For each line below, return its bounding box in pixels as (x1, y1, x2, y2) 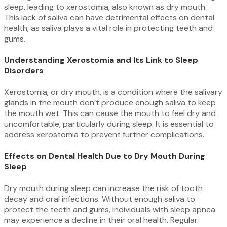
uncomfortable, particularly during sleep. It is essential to (4, 119, 214, 130)
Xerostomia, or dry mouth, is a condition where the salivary (4, 87, 222, 98)
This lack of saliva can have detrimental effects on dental (4, 12, 214, 23)
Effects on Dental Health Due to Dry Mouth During (4, 150, 205, 162)
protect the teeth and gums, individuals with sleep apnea (4, 204, 215, 215)
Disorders (4, 65, 44, 76)
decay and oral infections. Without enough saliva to (4, 193, 195, 204)
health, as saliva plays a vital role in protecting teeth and (4, 22, 213, 33)
